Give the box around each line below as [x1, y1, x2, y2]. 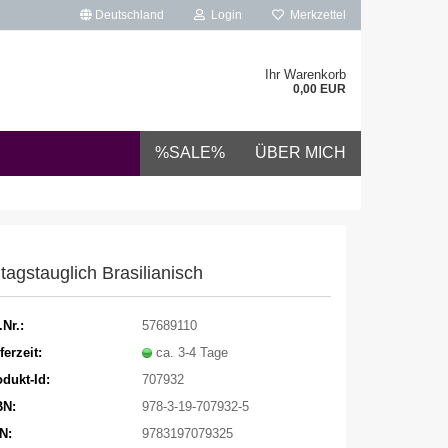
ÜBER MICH [255, 144, 346, 161]
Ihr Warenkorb [265, 67, 346, 82]
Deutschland [92, 8, 164, 22]
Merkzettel [284, 8, 346, 22]
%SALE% [155, 144, 225, 161]
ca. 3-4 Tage [155, 344, 228, 360]
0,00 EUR [293, 82, 346, 96]
